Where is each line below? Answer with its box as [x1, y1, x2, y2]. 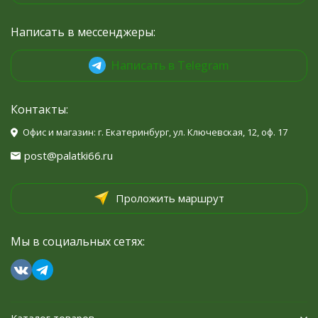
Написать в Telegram [111, 57, 229, 73]
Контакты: [11, 102, 68, 117]
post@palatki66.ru [24, 148, 113, 163]
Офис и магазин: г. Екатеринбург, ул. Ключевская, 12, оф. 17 [23, 126, 287, 138]
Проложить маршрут [115, 191, 224, 205]
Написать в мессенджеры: [11, 24, 155, 40]
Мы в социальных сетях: [11, 234, 145, 249]
